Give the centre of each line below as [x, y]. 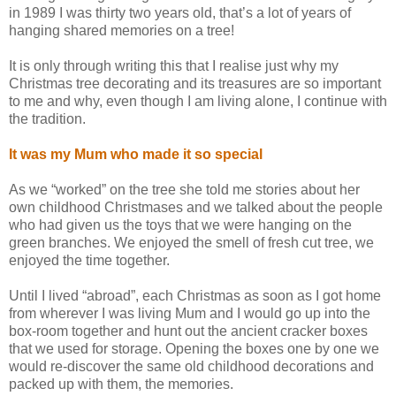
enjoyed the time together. [89, 261]
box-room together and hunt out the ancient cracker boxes [188, 331]
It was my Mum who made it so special [136, 155]
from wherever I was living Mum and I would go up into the [190, 314]
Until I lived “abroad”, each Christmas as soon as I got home [195, 296]
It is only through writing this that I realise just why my [174, 66]
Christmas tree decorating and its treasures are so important [195, 84]
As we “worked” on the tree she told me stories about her [184, 190]
